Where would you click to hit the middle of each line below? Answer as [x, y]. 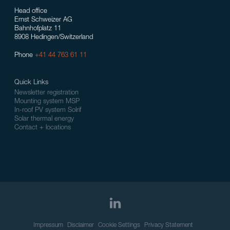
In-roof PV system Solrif [48, 111]
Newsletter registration [46, 93]
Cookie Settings [119, 225]
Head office [31, 12]
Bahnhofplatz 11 [38, 29]
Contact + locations [43, 128]
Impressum [48, 225]
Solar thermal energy [44, 120]
